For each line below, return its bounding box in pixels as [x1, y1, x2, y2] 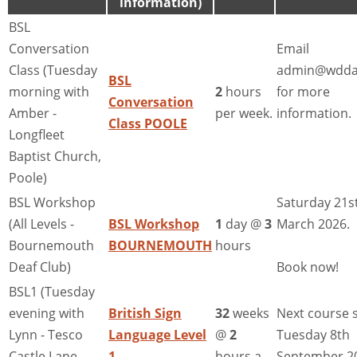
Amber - [9, 104, 57, 123]
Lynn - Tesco [9, 326, 83, 344]
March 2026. [277, 215, 350, 233]
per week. [215, 104, 273, 123]
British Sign [108, 304, 182, 323]
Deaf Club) [9, 258, 71, 277]
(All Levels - [9, 215, 74, 233]
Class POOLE [108, 115, 187, 133]
